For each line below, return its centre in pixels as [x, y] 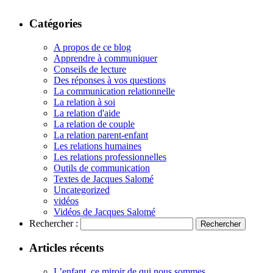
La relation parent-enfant [101, 135]
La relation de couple [94, 124]
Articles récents [66, 248]
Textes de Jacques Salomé [104, 179]
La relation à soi [84, 102]
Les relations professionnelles [110, 157]
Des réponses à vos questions [110, 80]
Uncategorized [82, 190]
